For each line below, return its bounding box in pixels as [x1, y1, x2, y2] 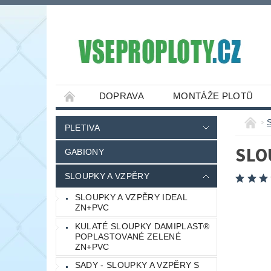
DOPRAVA [99, 91, 145, 102]
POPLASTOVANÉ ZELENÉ [74, 231, 181, 241]
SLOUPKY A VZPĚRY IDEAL [74, 192, 188, 203]
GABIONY [64, 147, 105, 157]
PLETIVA [64, 123, 100, 133]
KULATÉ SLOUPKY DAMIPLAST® [74, 221, 210, 231]
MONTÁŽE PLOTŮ [173, 91, 253, 102]
